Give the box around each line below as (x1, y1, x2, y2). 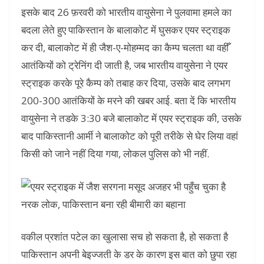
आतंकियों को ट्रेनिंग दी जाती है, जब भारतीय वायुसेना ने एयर (21, 58, 227, 72)
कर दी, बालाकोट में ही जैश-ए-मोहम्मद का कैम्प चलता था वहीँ (21, 41, 229, 55)
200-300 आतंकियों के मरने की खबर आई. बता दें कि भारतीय (21, 94, 236, 108)
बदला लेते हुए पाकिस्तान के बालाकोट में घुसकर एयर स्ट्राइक (21, 23, 230, 37)
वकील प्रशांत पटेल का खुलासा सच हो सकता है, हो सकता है (21, 230, 228, 244)
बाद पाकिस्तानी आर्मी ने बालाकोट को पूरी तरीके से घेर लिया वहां (21, 129, 238, 143)
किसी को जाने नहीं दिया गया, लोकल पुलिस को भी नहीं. (21, 147, 209, 161)
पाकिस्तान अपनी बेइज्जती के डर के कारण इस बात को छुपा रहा (21, 247, 237, 262)
